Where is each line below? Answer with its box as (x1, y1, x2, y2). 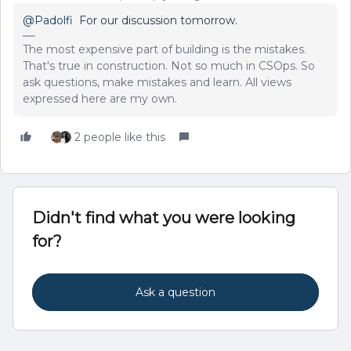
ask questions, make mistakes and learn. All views (23, 74, 291, 89)
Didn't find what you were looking (32, 208, 295, 227)
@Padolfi (23, 13, 73, 27)
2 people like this (74, 129, 165, 144)
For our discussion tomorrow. (73, 13, 237, 27)
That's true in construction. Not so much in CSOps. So (23, 58, 315, 73)
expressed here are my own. (23, 91, 177, 106)
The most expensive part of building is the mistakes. (23, 42, 306, 56)
